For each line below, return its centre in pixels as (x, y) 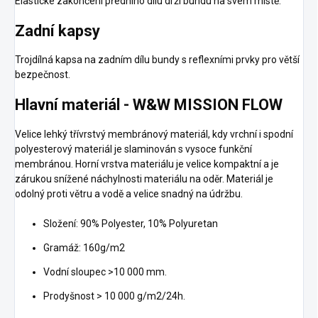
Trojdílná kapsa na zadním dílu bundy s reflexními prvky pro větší (157, 60)
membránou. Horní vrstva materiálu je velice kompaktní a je (147, 164)
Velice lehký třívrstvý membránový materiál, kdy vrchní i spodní (154, 134)
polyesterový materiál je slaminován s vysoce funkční (133, 149)
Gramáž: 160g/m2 (84, 247)
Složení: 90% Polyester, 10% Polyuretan (131, 223)
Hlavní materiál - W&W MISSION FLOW (149, 105)
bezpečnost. (43, 75)
